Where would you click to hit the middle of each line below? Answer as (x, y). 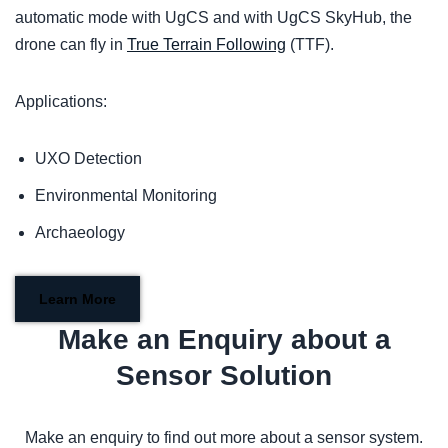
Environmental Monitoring (126, 196)
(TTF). (310, 45)
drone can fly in (71, 45)
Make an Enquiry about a (224, 340)
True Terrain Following (206, 45)
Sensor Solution (224, 376)
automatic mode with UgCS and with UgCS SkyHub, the (213, 18)
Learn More (77, 299)
